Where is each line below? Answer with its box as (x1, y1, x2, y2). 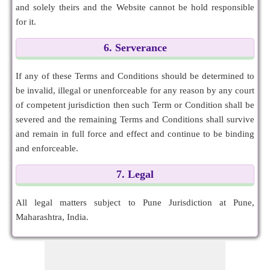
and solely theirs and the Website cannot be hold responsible (16, 2, 254, 12)
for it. (16, 17, 36, 27)
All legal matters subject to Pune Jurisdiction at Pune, (16, 198, 254, 207)
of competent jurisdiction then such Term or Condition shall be (16, 100, 254, 110)
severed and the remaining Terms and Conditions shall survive (16, 115, 254, 124)
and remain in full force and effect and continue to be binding (16, 129, 254, 139)
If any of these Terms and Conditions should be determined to (16, 71, 254, 81)
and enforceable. (16, 143, 78, 153)
